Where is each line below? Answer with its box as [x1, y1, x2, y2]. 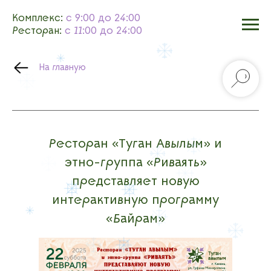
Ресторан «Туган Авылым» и [49, 137, 222, 151]
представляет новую [71, 175, 200, 189]
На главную [39, 63, 86, 73]
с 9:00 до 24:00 [66, 13, 140, 24]
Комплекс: [12, 13, 63, 24]
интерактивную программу [52, 194, 219, 207]
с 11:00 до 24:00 [65, 25, 142, 37]
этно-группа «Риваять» [64, 156, 207, 170]
